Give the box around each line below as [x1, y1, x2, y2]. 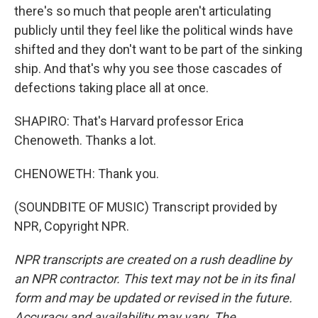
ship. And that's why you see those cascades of [14, 61, 283, 76]
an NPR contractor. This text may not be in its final [14, 271, 294, 286]
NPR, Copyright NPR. [14, 219, 129, 234]
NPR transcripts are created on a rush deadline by [14, 252, 292, 267]
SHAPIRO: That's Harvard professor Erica [14, 114, 243, 128]
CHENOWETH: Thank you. [14, 166, 159, 181]
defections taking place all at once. [14, 80, 209, 95]
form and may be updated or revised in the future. [14, 290, 292, 305]
